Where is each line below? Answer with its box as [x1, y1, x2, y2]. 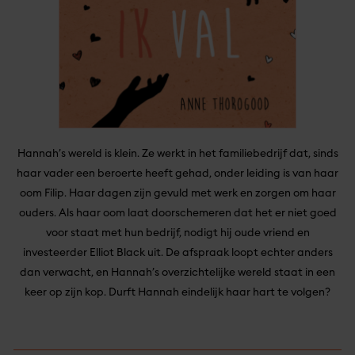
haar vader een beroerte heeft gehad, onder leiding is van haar [17, 167, 338, 179]
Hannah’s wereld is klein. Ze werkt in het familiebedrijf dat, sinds [17, 147, 338, 159]
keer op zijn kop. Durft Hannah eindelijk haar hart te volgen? [25, 286, 330, 298]
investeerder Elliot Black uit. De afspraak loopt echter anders [22, 246, 333, 258]
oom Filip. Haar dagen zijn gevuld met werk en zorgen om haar [19, 187, 336, 199]
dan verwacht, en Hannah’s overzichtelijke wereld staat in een [20, 266, 335, 278]
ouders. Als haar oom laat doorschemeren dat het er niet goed [18, 207, 337, 219]
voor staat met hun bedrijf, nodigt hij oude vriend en [45, 227, 310, 239]
